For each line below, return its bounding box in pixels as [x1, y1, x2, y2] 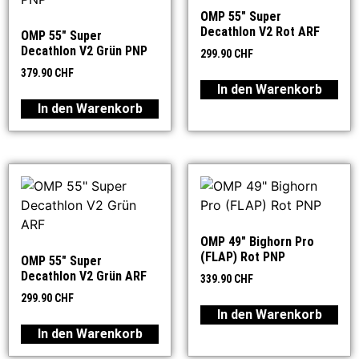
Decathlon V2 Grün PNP [21, 43, 147, 59]
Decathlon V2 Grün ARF [21, 268, 147, 284]
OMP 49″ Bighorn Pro [200, 233, 314, 249]
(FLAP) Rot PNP [200, 248, 285, 264]
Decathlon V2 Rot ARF [200, 24, 320, 40]
